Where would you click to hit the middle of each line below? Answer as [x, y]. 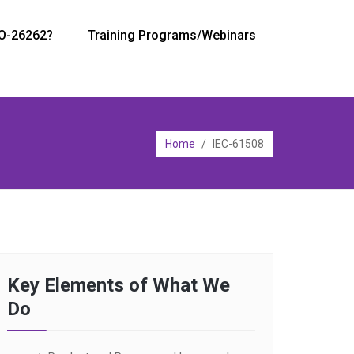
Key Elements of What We [119, 285]
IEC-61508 [238, 144]
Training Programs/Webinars [172, 35]
